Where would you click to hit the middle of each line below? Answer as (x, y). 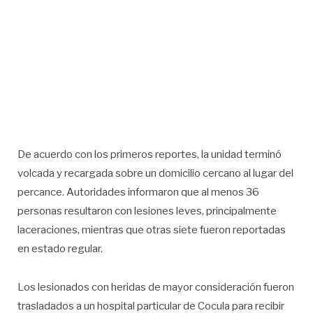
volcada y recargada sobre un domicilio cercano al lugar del (155, 174)
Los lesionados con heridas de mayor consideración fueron (156, 287)
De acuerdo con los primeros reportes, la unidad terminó (150, 155)
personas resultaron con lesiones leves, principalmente (147, 211)
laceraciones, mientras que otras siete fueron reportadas (152, 230)
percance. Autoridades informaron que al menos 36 (138, 192)
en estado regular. (60, 249)
